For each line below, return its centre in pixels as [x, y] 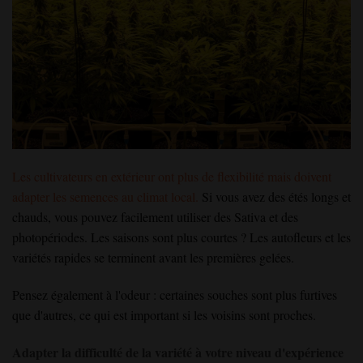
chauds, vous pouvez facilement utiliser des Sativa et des [155, 217]
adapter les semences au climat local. [105, 197]
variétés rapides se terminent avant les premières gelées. [153, 258]
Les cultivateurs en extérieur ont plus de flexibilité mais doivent [172, 177]
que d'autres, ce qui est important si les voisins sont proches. [164, 314]
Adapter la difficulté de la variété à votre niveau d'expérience [178, 352]
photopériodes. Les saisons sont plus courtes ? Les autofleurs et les [181, 237]
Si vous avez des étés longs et [275, 197]
